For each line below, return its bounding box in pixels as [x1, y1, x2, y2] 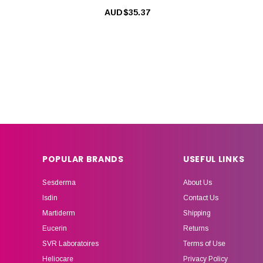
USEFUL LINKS [183, 153, 245, 165]
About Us [183, 178, 212, 187]
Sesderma [42, 178, 76, 187]
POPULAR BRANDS [42, 153, 124, 165]
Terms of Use [183, 239, 225, 248]
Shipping [183, 208, 211, 217]
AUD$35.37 [104, 7, 151, 17]
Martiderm [42, 208, 75, 217]
